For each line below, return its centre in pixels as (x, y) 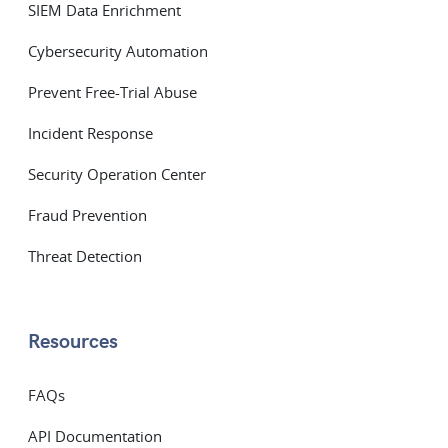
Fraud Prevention (87, 215)
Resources (73, 342)
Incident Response (90, 133)
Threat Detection (85, 256)
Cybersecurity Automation (118, 51)
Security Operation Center (117, 174)
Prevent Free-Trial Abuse (112, 92)
